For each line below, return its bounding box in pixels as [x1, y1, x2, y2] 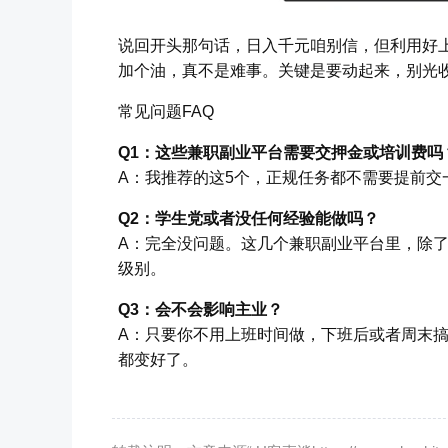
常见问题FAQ [118, 102, 214, 120]
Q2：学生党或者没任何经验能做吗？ [118, 209, 379, 227]
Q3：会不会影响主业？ [118, 300, 283, 318]
